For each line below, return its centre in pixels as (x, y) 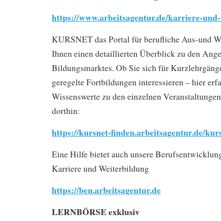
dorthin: (66, 110)
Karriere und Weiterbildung (100, 168)
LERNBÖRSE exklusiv (96, 211)
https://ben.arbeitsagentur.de (106, 190)
